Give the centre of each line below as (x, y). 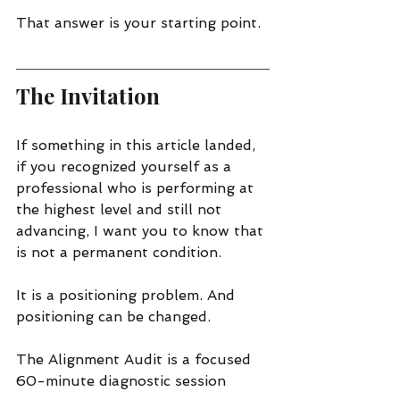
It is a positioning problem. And (128, 295)
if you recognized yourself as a (126, 166)
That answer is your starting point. (138, 22)
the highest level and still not (121, 209)
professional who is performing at (137, 187)
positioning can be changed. (113, 316)
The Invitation (88, 95)
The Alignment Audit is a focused (136, 359)
